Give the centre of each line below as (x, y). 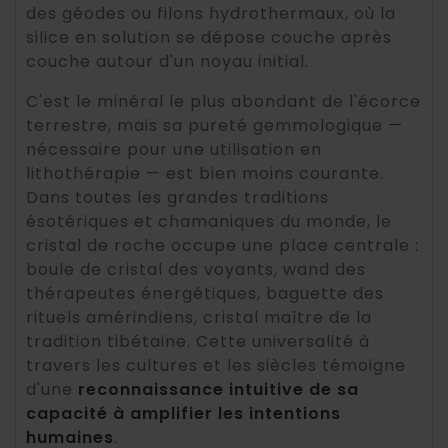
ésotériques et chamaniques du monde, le (209, 222)
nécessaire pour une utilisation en (174, 150)
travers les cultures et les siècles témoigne (216, 366)
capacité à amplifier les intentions (183, 414)
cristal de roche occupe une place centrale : (222, 246)
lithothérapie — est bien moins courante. (205, 174)
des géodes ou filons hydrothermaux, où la (211, 14)
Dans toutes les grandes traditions (177, 198)
